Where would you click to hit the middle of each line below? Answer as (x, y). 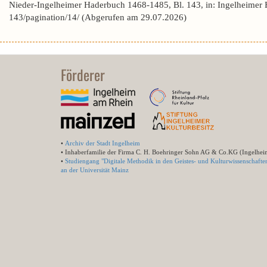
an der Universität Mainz (95, 170)
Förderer (83, 74)
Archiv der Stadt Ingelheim (103, 143)
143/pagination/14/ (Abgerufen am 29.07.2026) (98, 17)
